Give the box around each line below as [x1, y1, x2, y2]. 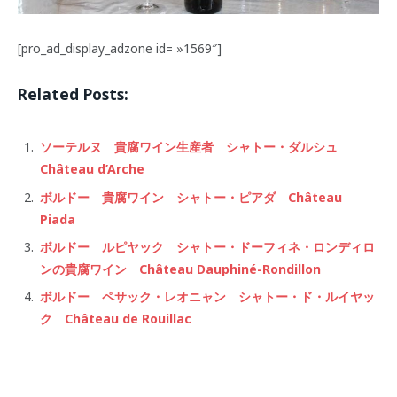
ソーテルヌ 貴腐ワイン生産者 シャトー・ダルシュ [40, 138, 350, 156]
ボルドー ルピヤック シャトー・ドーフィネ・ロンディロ [40, 237, 375, 255]
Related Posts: [18, 82, 128, 105]
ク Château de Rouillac [40, 309, 191, 327]
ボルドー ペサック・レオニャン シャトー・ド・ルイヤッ [40, 287, 375, 305]
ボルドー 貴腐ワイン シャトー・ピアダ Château [40, 188, 342, 206]
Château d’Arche [40, 160, 144, 178]
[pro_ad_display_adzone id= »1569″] [18, 39, 222, 57]
